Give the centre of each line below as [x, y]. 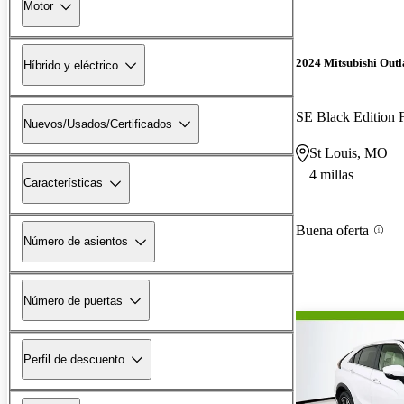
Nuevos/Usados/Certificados [98, 124]
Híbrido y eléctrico [71, 65]
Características [63, 183]
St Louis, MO [349, 152]
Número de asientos [76, 242]
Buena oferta [332, 230]
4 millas [331, 174]
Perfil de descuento [74, 359]
